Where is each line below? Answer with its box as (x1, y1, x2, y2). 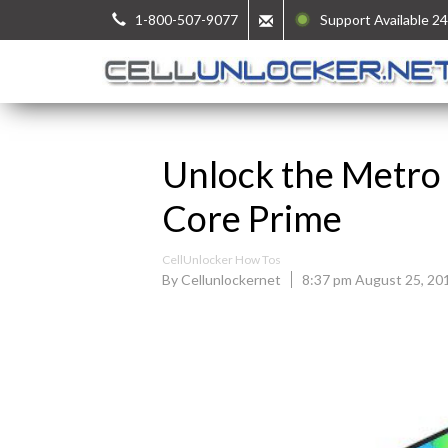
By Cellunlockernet (162, 271, 281, 288)
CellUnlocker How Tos (162, 252, 281, 267)
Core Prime (162, 196, 342, 240)
